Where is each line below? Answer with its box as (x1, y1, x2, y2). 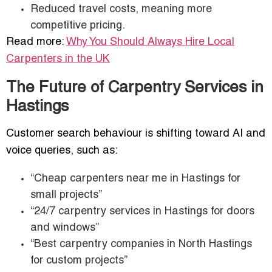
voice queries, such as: (6, 146, 118, 157)
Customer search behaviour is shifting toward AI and (6, 129, 265, 140)
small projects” (30, 190, 102, 201)
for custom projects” (30, 256, 127, 267)
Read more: (6, 37, 66, 48)
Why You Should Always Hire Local (66, 37, 234, 48)
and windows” (30, 223, 99, 234)
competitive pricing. (30, 21, 125, 32)
